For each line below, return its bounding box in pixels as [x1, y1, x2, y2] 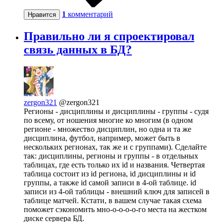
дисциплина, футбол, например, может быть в [24, 133, 180, 142]
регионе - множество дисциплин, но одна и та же [24, 124, 191, 133]
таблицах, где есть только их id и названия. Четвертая [24, 160, 205, 169]
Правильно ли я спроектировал [24, 29, 194, 43]
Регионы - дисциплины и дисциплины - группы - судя [24, 107, 209, 115]
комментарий [68, 9, 113, 18]
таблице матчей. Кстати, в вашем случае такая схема [24, 196, 202, 205]
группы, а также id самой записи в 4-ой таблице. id [24, 178, 196, 187]
